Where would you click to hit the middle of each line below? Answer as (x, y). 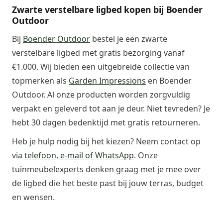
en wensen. (33, 197)
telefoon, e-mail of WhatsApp (79, 156)
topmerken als (40, 81)
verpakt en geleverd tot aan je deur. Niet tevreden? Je (111, 109)
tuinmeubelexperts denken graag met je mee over (107, 169)
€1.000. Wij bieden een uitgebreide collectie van (101, 67)
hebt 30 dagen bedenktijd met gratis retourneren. (106, 123)
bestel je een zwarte (129, 39)
